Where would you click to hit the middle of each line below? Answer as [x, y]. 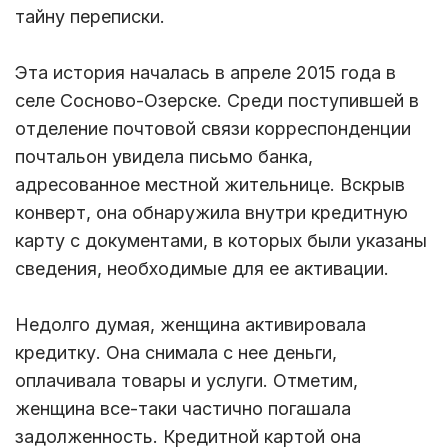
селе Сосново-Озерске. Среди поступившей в [217, 100]
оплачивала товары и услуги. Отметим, [186, 380]
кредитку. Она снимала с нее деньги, [176, 352]
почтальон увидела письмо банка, [164, 156]
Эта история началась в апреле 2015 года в [205, 72]
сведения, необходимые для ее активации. [202, 268]
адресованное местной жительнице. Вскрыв [210, 184]
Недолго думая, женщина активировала [190, 324]
